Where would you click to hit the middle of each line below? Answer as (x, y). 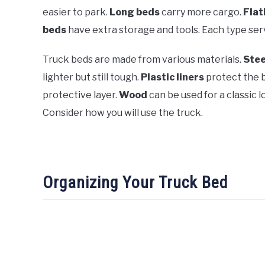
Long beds (135, 12)
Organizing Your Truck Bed (135, 183)
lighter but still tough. (92, 77)
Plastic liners (172, 77)
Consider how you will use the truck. (123, 113)
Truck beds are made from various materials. (143, 60)
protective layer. (81, 95)
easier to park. (76, 12)
